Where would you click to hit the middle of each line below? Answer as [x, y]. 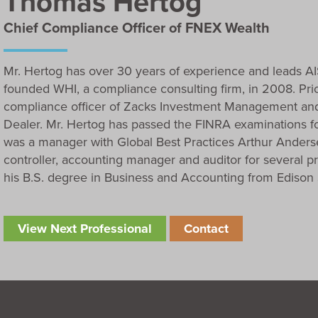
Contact [206, 228]
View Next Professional [85, 228]
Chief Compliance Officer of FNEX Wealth [137, 27]
